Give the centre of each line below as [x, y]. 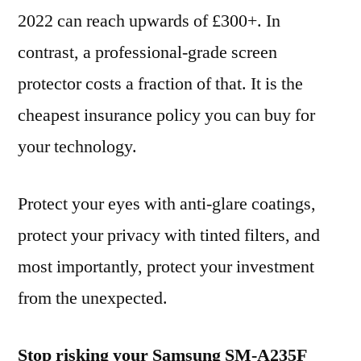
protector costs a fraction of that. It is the [160, 84]
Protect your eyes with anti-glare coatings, [167, 204]
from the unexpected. [93, 298]
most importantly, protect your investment [166, 267]
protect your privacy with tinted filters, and [169, 235]
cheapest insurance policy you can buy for [166, 115]
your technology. [77, 147]
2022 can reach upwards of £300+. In [149, 21]
